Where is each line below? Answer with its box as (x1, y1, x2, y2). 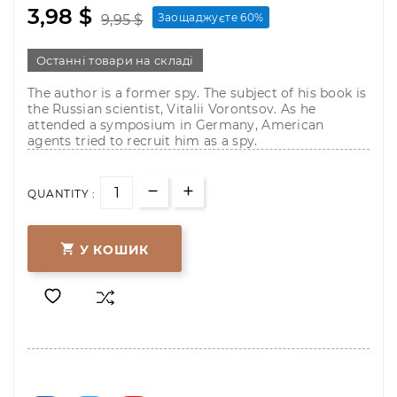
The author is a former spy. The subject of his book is (27, 85, 367, 102)
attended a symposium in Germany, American (27, 117, 324, 134)
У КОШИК (80, 241, 149, 258)
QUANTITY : (27, 187, 95, 201)
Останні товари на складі (36, 53, 194, 68)
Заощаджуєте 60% (157, 11, 264, 25)
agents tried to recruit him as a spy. (27, 133, 258, 150)
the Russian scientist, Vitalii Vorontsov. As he (27, 101, 316, 118)
